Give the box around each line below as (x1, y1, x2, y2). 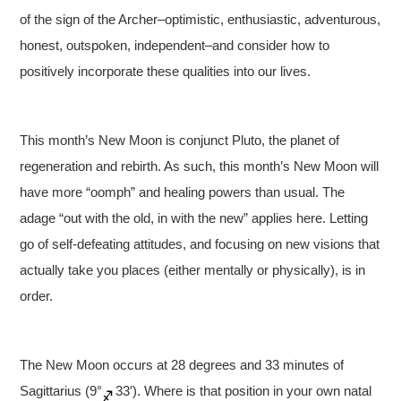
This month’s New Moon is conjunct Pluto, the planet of (20, 132, 340, 148)
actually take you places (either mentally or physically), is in (20, 261, 366, 277)
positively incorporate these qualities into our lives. (20, 63, 311, 79)
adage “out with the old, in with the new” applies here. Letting (20, 209, 369, 226)
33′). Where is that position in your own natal (115, 382, 372, 398)
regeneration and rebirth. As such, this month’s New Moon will (20, 158, 380, 174)
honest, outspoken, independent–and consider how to (20, 37, 330, 53)
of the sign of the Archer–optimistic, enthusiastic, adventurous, (20, 11, 381, 27)
